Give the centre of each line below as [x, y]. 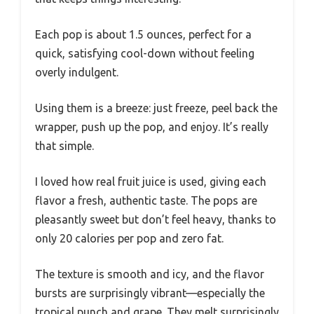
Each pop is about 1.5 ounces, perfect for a [143, 34]
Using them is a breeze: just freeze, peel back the [156, 108]
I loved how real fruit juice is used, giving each [151, 181]
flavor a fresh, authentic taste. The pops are [146, 200]
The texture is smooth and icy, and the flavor [150, 274]
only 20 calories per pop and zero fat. [129, 238]
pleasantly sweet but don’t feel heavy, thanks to [156, 219]
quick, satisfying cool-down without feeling [145, 53]
